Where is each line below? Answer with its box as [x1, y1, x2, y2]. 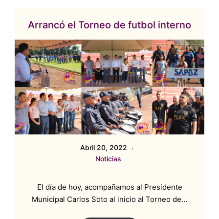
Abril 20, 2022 [80, 143, 129, 152]
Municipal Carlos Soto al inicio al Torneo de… [32, 195, 187, 204]
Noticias [95, 154, 121, 163]
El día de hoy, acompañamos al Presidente [37, 182, 182, 192]
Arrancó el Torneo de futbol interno [28, 19, 191, 31]
